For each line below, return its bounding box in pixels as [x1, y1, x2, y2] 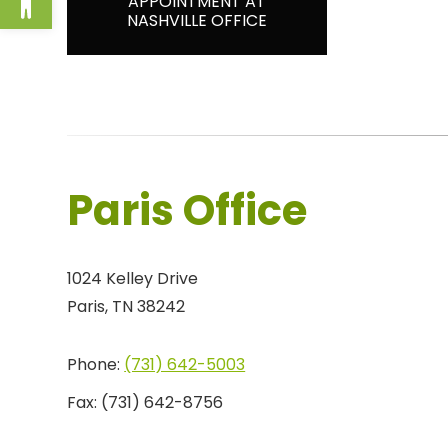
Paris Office [67, 181, 308, 241]
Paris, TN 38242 [67, 295, 186, 319]
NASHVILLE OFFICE [127, 8, 268, 32]
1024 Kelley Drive [67, 267, 199, 291]
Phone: [67, 353, 125, 377]
